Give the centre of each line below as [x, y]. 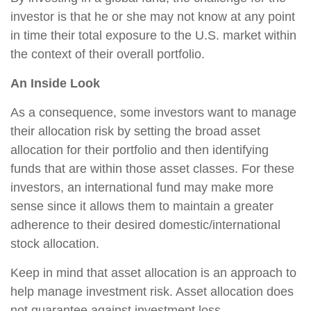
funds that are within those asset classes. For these [152, 169]
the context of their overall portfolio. [108, 54]
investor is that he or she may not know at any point [153, 17]
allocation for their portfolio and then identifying [140, 150]
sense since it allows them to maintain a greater [142, 206]
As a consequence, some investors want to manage [153, 112]
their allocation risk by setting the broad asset [135, 131]
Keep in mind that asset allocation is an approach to [153, 273]
